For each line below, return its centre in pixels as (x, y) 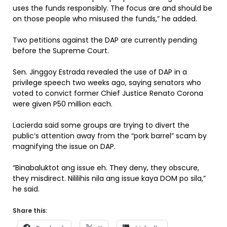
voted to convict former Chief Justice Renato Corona (108, 93)
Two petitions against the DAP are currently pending (105, 40)
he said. (26, 189)
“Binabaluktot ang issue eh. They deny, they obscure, (106, 168)
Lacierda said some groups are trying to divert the (101, 125)
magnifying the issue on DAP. (64, 146)
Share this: (30, 211)
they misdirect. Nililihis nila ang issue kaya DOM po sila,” (109, 178)
